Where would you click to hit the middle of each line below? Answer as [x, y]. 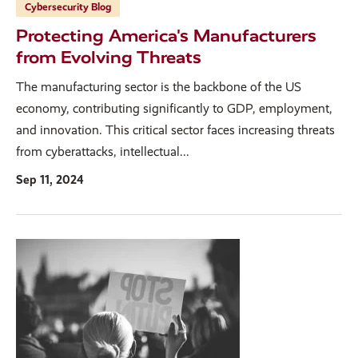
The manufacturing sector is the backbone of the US [159, 86]
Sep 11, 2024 [50, 179]
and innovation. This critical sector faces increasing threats [175, 129]
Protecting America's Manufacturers [166, 35]
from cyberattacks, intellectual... [103, 151]
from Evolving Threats [109, 57]
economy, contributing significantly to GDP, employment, [174, 108]
